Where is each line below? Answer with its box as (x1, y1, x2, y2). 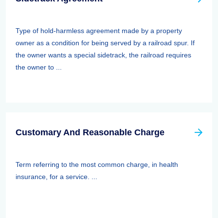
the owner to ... (16, 63, 62, 71)
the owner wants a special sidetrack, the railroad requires (16, 51, 191, 59)
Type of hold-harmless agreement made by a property (16, 27, 182, 35)
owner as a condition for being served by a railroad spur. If (16, 39, 195, 47)
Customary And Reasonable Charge (16, 127, 164, 137)
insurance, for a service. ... (16, 173, 97, 181)
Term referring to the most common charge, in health (16, 161, 178, 168)
